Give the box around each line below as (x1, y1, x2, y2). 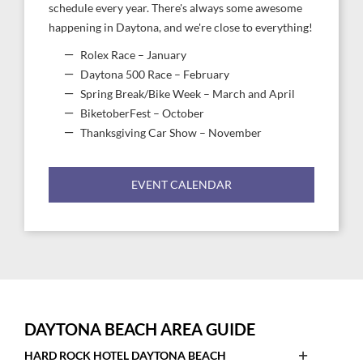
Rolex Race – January (80, 49, 186, 62)
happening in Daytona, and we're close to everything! (49, 21, 313, 34)
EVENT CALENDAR (131, 177, 232, 191)
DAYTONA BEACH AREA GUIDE (24, 319, 255, 339)
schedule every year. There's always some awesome (49, 2, 302, 15)
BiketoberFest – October (80, 107, 204, 120)
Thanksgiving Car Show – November (80, 126, 262, 139)
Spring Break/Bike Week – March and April (80, 88, 295, 100)
